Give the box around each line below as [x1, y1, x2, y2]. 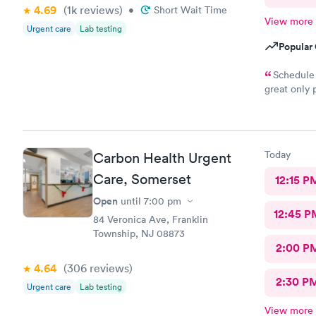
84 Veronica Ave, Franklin [93, 213, 208, 226]
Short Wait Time [154, 3, 227, 16]
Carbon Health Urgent [93, 150, 231, 166]
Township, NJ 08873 [93, 227, 185, 240]
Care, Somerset [93, 171, 191, 188]
